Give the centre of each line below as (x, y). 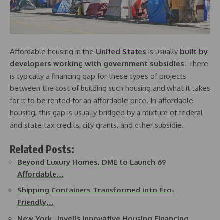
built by (194, 52)
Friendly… (35, 202)
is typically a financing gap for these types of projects (98, 76)
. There (196, 64)
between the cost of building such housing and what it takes (110, 88)
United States (121, 52)
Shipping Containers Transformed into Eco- (96, 190)
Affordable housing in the (53, 52)
